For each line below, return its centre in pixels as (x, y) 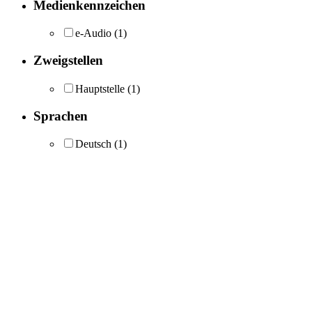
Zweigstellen (68, 61)
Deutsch (93, 144)
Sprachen (61, 116)
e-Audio (93, 33)
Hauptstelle (100, 88)
